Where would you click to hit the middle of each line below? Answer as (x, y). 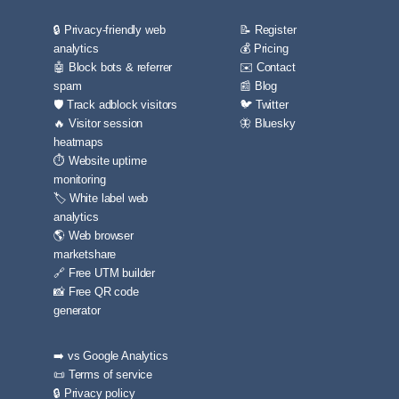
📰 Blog (259, 86)
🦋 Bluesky (268, 123)
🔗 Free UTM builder (105, 273)
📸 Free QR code (96, 292)
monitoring (80, 179)
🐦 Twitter (264, 105)
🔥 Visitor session (98, 123)
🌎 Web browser (94, 236)
